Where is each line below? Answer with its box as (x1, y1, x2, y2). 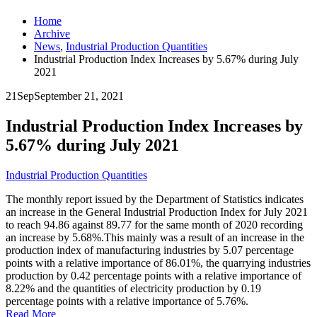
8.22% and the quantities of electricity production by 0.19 (6, 282, 261, 294)
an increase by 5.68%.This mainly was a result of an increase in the (6, 231, 304, 243)
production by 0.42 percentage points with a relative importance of (6, 269, 301, 282)
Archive (34, 27, 70, 40)
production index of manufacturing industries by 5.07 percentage (6, 243, 294, 256)
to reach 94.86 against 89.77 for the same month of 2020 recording (6, 218, 303, 231)
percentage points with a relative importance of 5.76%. (6, 294, 248, 307)
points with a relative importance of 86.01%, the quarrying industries (6, 256, 311, 269)
